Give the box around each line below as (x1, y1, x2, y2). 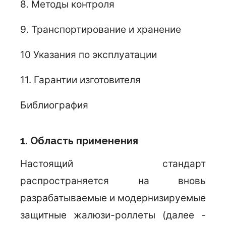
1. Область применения (20, 135, 138, 147)
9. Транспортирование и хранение (20, 24, 181, 35)
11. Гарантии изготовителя (20, 74, 141, 86)
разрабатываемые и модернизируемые (20, 192, 206, 204)
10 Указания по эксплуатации (20, 49, 157, 61)
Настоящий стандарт (20, 158, 206, 169)
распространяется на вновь (20, 175, 206, 187)
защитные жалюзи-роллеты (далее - (20, 209, 206, 221)
